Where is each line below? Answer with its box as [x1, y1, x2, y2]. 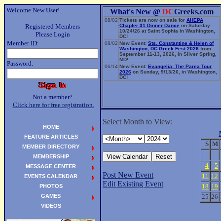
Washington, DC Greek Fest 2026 [119, 46, 199, 51]
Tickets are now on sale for [119, 17, 186, 23]
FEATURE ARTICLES [24, 134, 78, 140]
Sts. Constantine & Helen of [148, 40, 214, 46]
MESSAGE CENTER [26, 163, 76, 169]
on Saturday [180, 23, 210, 28]
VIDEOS [40, 203, 61, 209]
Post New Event [103, 171, 153, 179]
